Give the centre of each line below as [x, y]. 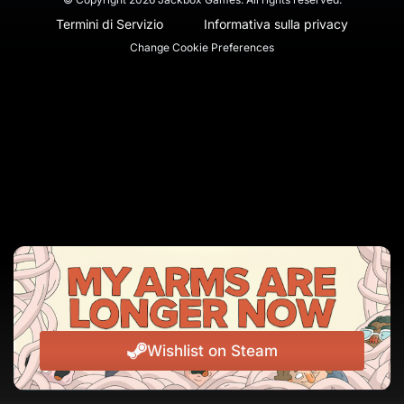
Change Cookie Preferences [202, 47]
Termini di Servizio [109, 24]
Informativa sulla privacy [276, 24]
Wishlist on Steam [212, 350]
